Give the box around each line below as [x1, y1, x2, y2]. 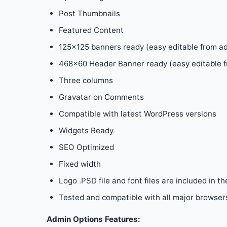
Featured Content [59, 25, 124, 35]
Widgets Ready [59, 126, 113, 135]
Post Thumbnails [59, 9, 120, 18]
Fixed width [59, 159, 101, 169]
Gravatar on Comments [59, 92, 144, 102]
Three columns [59, 75, 113, 85]
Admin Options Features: [47, 214, 140, 224]
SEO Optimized [59, 142, 114, 152]
